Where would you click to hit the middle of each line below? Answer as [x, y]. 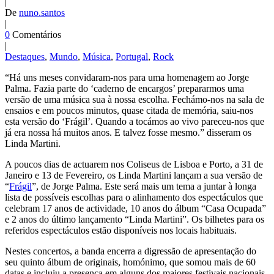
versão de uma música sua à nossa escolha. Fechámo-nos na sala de [135, 100]
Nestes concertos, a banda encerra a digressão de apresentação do [131, 251]
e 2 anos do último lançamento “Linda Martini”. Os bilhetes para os [135, 220]
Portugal [132, 57]
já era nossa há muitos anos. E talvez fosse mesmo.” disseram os [128, 133]
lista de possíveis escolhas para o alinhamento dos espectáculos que [134, 198]
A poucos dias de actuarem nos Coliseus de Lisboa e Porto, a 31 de [134, 165]
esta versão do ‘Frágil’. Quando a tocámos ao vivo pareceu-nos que [135, 122]
